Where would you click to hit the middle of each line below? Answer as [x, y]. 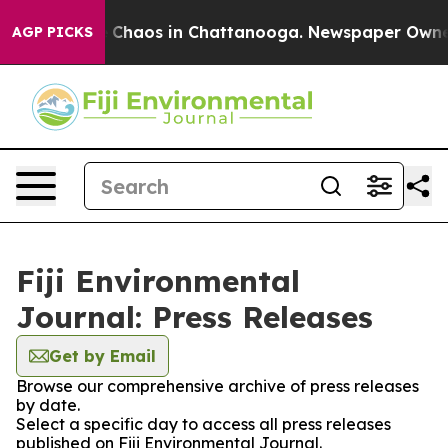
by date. [48, 405]
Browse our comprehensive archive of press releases [217, 386]
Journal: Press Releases [194, 317]
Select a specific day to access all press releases [203, 424]
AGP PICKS [52, 32]
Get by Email [102, 356]
